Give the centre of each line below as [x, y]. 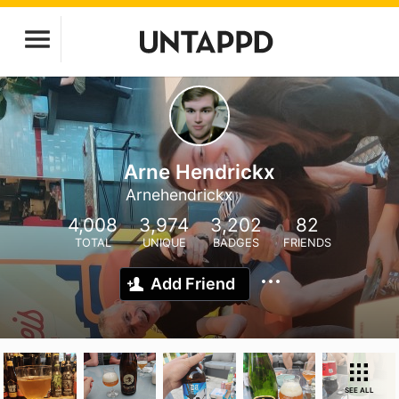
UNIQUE [164, 243]
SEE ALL [359, 390]
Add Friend [193, 284]
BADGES [236, 243]
